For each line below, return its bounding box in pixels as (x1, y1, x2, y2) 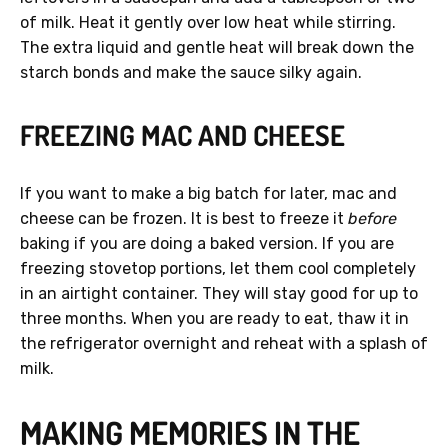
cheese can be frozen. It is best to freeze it (20, 209, 348, 229)
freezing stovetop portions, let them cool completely (20, 259, 416, 279)
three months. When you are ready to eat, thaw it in (20, 309, 409, 329)
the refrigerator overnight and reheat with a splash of (20, 334, 428, 354)
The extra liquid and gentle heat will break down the (20, 38, 414, 58)
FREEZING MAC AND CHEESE (20, 117, 345, 154)
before (348, 209, 397, 229)
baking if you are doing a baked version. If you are (20, 234, 394, 254)
